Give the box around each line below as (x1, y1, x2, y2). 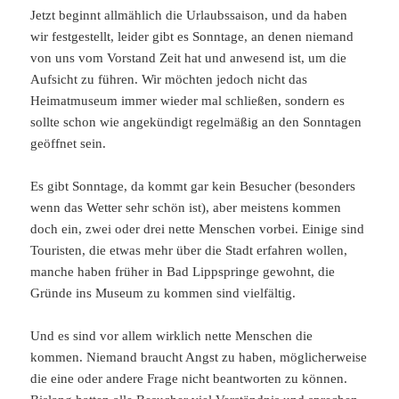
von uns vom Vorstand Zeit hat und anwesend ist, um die (30, 51, 347, 66)
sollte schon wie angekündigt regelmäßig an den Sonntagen (30, 115, 362, 130)
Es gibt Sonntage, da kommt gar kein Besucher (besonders (30, 179, 356, 194)
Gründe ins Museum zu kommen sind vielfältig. (30, 286, 297, 301)
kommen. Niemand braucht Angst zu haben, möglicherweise (30, 350, 368, 365)
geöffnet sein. (30, 136, 107, 151)
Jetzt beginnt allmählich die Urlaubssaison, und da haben (30, 8, 348, 23)
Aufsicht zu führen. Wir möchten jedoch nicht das (30, 72, 308, 87)
